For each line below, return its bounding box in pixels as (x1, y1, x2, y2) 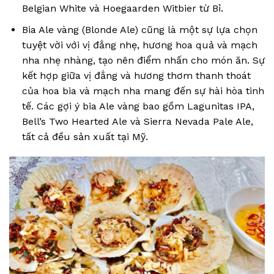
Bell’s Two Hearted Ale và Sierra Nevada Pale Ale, (21, 115, 253, 127)
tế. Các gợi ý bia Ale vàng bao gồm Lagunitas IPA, (21, 100, 254, 112)
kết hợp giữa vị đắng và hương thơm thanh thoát (21, 69, 251, 81)
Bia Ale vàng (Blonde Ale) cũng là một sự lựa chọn (21, 23, 257, 35)
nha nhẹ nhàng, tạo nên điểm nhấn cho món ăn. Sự (21, 54, 265, 66)
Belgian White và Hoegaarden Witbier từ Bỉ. (21, 2, 223, 15)
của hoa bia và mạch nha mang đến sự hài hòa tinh (21, 84, 264, 97)
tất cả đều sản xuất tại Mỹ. (21, 130, 148, 143)
